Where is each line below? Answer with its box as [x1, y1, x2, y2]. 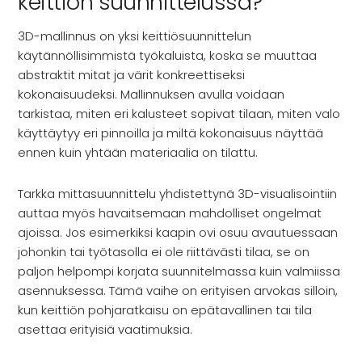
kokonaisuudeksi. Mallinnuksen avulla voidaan [18, 85, 285, 103]
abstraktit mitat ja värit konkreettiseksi [18, 65, 246, 83]
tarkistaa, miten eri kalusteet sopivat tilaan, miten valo [18, 104, 341, 122]
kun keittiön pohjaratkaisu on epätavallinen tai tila [18, 301, 313, 318]
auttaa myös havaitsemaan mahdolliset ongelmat [18, 204, 322, 221]
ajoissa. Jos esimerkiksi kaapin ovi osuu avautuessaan [18, 223, 339, 241]
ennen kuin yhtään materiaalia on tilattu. [18, 143, 259, 161]
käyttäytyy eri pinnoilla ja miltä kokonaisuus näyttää [18, 124, 324, 141]
